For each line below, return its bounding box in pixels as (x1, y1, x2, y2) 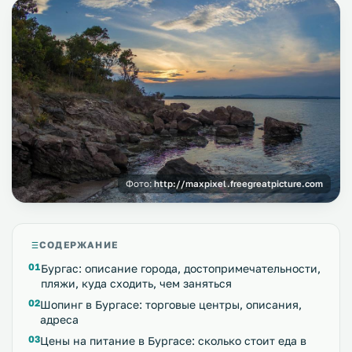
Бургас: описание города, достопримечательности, (41, 262, 321, 276)
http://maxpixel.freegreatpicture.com (154, 178, 323, 190)
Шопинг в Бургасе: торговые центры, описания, (40, 298, 302, 312)
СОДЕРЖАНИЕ (39, 239, 118, 251)
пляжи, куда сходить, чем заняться (41, 277, 232, 291)
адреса (40, 313, 79, 327)
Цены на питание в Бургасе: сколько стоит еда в (40, 334, 306, 348)
